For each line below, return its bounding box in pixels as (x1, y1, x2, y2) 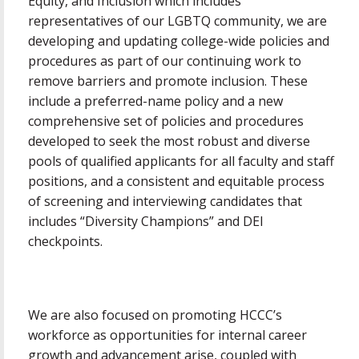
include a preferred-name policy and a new (28, 91, 283, 110)
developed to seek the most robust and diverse (28, 131, 310, 150)
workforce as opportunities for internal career (28, 326, 307, 345)
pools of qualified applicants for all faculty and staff (28, 151, 334, 170)
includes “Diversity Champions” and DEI (28, 212, 264, 230)
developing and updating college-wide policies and (28, 31, 329, 50)
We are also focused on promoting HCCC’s (28, 306, 282, 325)
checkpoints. (28, 232, 103, 250)
